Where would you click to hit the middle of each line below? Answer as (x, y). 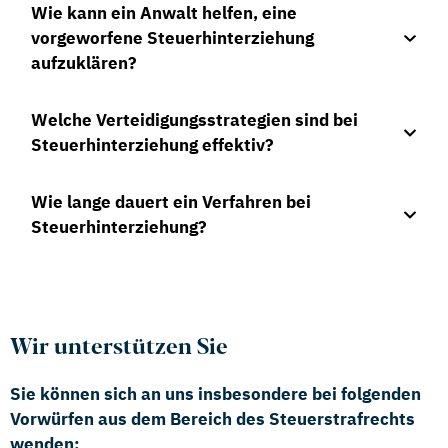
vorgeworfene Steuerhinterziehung (172, 38)
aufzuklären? (84, 63)
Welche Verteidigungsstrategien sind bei (194, 120)
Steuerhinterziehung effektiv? (152, 145)
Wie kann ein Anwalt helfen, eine (164, 13)
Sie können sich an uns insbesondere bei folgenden (215, 394)
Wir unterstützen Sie (119, 348)
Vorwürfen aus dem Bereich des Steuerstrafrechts (212, 419)
